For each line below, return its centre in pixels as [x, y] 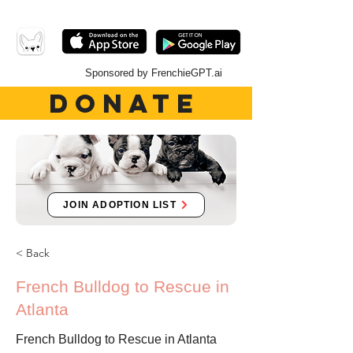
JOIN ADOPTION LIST [120, 205]
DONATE [124, 103]
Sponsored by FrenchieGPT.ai [154, 73]
